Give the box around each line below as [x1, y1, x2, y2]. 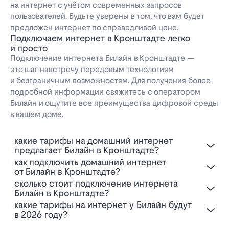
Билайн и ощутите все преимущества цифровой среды [10, 98, 218, 108]
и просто [10, 42, 48, 54]
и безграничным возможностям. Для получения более [10, 76, 211, 86]
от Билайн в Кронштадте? [14, 166, 120, 177]
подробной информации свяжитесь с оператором [10, 87, 200, 97]
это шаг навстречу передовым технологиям [10, 64, 174, 75]
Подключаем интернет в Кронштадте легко [10, 33, 190, 44]
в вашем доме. [10, 109, 63, 120]
